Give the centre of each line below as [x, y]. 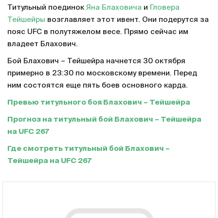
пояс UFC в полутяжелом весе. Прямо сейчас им [98, 32]
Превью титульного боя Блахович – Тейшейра [99, 102]
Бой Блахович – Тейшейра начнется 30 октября [96, 61]
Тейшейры [26, 20]
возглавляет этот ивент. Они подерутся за [127, 20]
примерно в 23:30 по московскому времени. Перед [102, 73]
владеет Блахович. [43, 44]
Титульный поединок [47, 8]
